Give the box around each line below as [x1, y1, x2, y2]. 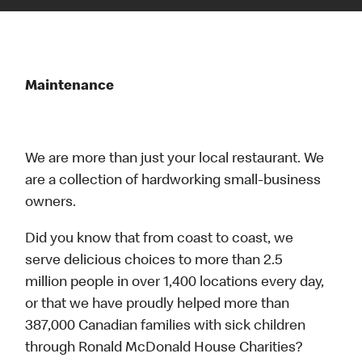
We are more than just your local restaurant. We [25, 152, 325, 167]
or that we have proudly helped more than [25, 297, 290, 313]
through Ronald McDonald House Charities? [25, 341, 306, 356]
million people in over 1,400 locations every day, [25, 276, 325, 291]
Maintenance [25, 79, 118, 95]
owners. [25, 196, 77, 211]
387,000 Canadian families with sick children [25, 319, 306, 335]
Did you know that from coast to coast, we [25, 232, 294, 247]
